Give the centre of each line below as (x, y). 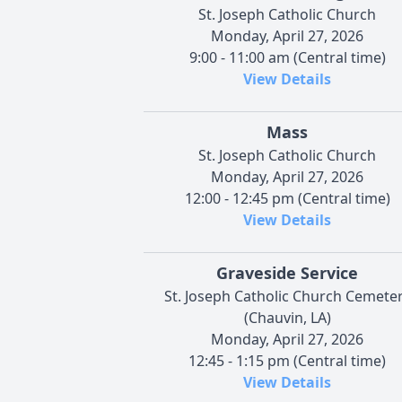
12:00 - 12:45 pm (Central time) (287, 198)
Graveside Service (287, 272)
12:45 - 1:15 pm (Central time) (287, 360)
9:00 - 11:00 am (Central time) (287, 57)
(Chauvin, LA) (287, 317)
